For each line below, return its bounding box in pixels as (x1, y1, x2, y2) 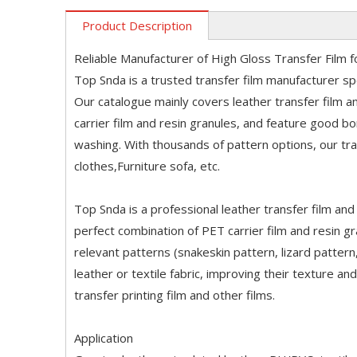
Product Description (82, 18, 192, 33)
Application (74, 330, 133, 346)
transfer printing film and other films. (74, 287, 275, 303)
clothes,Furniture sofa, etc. (74, 158, 223, 174)
